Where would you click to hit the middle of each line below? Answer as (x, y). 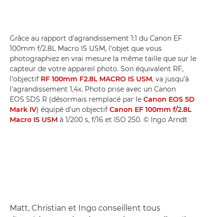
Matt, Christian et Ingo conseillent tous (85, 208)
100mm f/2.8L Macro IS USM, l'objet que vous (86, 48)
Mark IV (23, 109)
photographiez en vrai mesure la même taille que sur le (103, 58)
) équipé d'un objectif (73, 109)
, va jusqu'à (170, 79)
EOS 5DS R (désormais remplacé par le (77, 99)
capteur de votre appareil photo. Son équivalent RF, (97, 69)
